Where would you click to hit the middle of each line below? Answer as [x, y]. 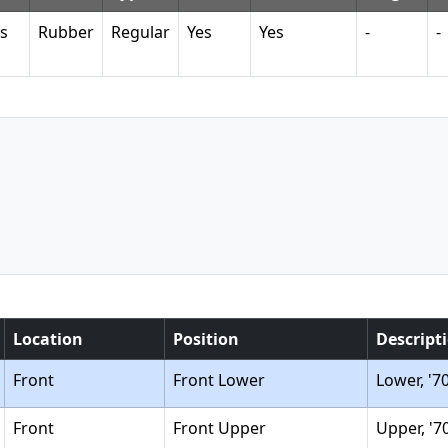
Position [206, 339]
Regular [140, 32]
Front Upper [219, 428]
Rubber [66, 32]
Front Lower [219, 380]
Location [48, 339]
